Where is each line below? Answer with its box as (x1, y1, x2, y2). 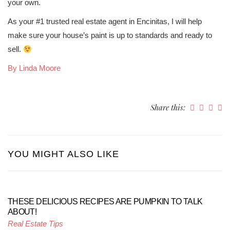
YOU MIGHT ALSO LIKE (8, 149, 119, 159)
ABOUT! (8, 207, 37, 216)
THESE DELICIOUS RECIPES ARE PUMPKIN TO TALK (8, 197, 203, 206)
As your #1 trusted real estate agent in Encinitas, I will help (8, 17, 202, 26)
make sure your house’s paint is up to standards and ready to (8, 31, 212, 40)
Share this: (150, 102, 187, 112)
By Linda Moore (8, 64, 61, 72)
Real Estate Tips (8, 219, 63, 228)
